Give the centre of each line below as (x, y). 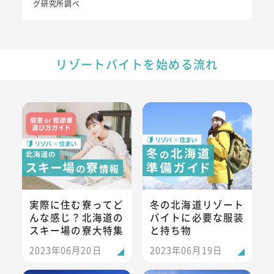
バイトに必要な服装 (197, 217)
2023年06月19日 (186, 250)
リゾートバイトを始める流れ (137, 64)
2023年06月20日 (65, 250)
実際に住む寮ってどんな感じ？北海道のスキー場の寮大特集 (144, 108)
